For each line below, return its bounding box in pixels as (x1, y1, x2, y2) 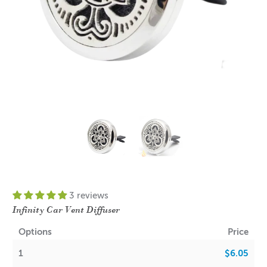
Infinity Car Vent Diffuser (13, 203, 120, 215)
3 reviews (69, 191, 109, 200)
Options (18, 227, 52, 237)
